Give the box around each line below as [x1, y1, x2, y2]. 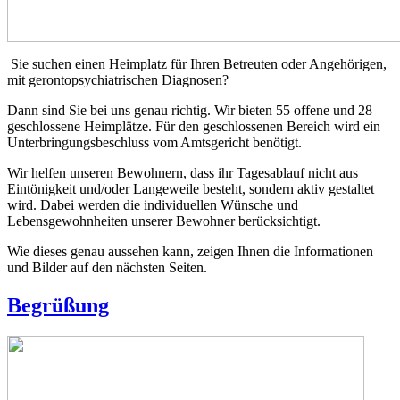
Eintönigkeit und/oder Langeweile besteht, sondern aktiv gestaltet [7, 180, 374, 196]
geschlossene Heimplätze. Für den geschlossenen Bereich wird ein [7, 118, 380, 134]
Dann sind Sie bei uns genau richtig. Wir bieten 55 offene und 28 [7, 102, 372, 118]
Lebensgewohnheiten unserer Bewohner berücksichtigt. [7, 212, 321, 229]
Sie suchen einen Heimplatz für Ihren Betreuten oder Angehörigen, [11, 55, 387, 71]
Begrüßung [7, 293, 109, 317]
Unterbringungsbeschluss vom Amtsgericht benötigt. [7, 134, 302, 150]
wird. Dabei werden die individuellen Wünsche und [7, 196, 298, 212]
